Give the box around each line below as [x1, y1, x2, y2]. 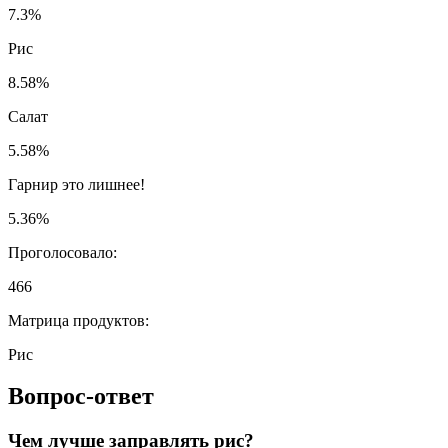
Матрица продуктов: [8, 311, 149, 329]
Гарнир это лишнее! [8, 175, 145, 193]
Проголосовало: [8, 243, 117, 261]
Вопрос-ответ [8, 383, 154, 410]
